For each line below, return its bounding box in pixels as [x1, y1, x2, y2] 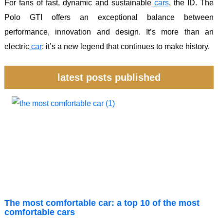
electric [4, 42, 29, 51]
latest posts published [57, 72, 161, 83]
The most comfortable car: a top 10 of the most [4, 198, 200, 208]
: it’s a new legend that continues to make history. [42, 42, 210, 51]
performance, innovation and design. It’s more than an [4, 28, 214, 36]
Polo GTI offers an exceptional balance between [4, 13, 214, 22]
